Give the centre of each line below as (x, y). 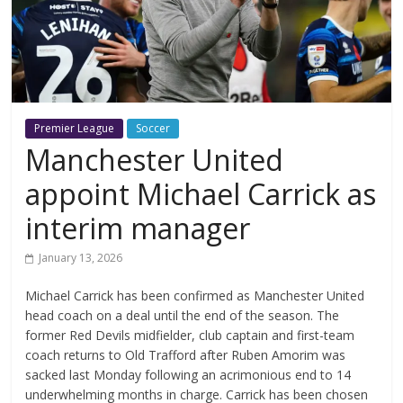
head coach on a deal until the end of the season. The (183, 315)
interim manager (138, 228)
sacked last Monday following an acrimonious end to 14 (188, 374)
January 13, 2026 (81, 257)
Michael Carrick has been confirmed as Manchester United (195, 295)
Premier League (75, 128)
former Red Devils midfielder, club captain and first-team (190, 335)
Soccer (153, 128)
